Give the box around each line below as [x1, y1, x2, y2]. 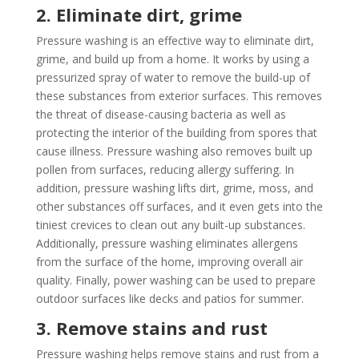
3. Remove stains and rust [35, 315, 268, 340]
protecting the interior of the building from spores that [35, 124, 317, 140]
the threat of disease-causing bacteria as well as [35, 106, 286, 122]
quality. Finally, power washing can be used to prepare [35, 272, 316, 288]
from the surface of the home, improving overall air [35, 253, 303, 269]
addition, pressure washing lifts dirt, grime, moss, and [35, 179, 313, 196]
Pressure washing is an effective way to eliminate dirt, [35, 32, 314, 48]
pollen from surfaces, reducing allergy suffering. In [35, 161, 294, 177]
